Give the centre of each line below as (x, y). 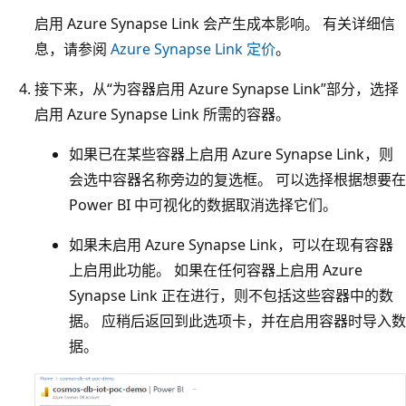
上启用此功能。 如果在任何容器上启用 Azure (216, 270)
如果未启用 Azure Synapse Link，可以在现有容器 (231, 244)
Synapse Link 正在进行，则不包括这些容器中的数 (231, 295)
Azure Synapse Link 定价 (193, 48)
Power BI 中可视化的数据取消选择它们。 (203, 204)
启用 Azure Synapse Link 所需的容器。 (162, 114)
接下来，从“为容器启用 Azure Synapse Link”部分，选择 (217, 88)
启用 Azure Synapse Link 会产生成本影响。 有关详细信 (215, 23)
